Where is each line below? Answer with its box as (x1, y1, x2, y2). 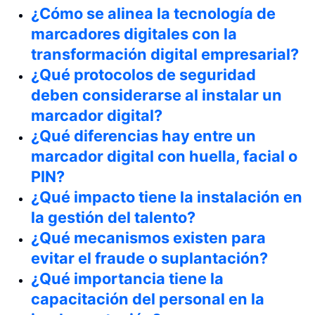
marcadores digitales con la (31, 24, 237, 43)
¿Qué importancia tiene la (31, 269, 224, 288)
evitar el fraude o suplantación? (31, 248, 268, 267)
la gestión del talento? (31, 207, 195, 226)
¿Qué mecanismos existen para (31, 228, 266, 247)
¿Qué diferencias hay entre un (31, 126, 256, 145)
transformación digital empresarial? (31, 44, 299, 63)
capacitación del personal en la (31, 289, 264, 308)
